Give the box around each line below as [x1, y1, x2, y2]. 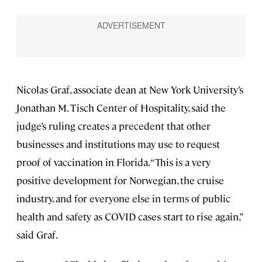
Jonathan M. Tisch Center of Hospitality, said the [16, 101, 226, 114]
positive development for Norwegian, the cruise [16, 173, 224, 187]
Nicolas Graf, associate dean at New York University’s [16, 82, 243, 96]
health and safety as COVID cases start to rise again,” [16, 209, 243, 223]
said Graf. [16, 227, 58, 241]
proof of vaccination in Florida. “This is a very [16, 155, 211, 168]
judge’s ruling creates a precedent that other [16, 119, 211, 132]
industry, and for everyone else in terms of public [16, 191, 230, 205]
